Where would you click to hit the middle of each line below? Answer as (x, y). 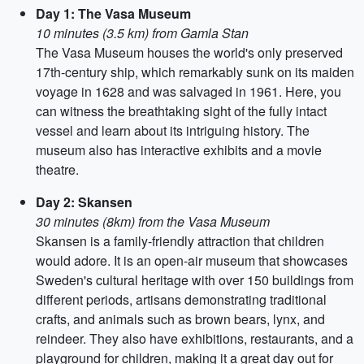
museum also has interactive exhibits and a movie (179, 150)
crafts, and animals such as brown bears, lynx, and (180, 319)
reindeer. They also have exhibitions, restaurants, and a (195, 338)
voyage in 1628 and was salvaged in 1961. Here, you (188, 91)
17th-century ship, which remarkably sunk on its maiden (195, 72)
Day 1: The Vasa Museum (113, 13)
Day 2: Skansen (84, 202)
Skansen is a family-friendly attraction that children (180, 241)
